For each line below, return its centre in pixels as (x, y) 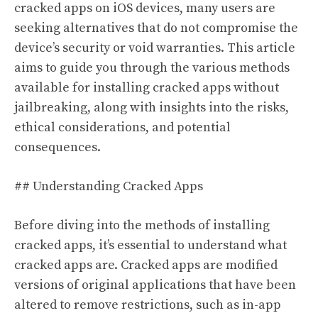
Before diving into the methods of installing (142, 225)
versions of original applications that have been (155, 285)
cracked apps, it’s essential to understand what (150, 245)
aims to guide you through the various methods (152, 67)
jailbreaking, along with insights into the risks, (152, 107)
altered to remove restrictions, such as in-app (148, 305)
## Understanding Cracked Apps (109, 186)
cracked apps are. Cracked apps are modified (146, 265)
